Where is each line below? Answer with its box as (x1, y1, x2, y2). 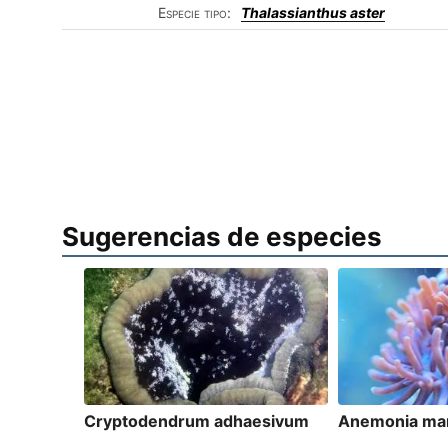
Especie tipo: (158, 4, 231, 21)
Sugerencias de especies (62, 221, 382, 253)
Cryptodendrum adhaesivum (84, 411, 310, 432)
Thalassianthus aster (241, 4, 385, 21)
